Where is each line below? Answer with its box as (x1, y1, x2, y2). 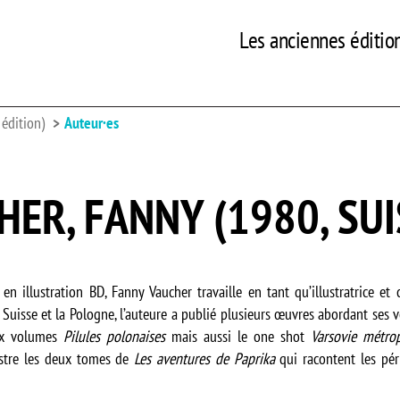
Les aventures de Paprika (134, 348, 275, 369)
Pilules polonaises (62, 326, 165, 346)
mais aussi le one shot (164, 326, 311, 346)
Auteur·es (64, 112, 119, 133)
